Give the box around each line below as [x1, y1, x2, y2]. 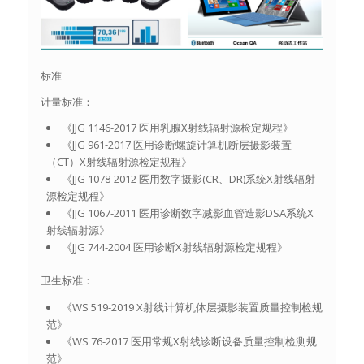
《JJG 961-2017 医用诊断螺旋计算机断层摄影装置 [61, 137, 292, 153]
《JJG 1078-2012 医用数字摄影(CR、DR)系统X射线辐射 [61, 171, 315, 187]
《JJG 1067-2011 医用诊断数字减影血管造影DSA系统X [61, 206, 314, 221]
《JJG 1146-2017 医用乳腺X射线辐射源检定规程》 [61, 120, 293, 136]
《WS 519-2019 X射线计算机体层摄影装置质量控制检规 [61, 299, 323, 314]
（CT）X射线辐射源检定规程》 [45, 154, 192, 170]
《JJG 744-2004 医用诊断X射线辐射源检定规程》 [61, 240, 288, 255]
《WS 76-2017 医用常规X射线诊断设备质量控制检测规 [61, 333, 317, 349]
